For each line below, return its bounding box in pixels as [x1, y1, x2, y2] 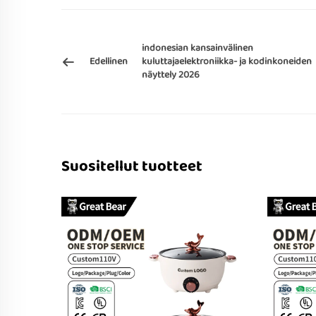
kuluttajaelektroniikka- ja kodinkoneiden [142, 54, 312, 69]
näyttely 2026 [142, 67, 200, 83]
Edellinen [90, 54, 128, 69]
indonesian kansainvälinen [142, 40, 253, 56]
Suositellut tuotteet [61, 153, 202, 179]
